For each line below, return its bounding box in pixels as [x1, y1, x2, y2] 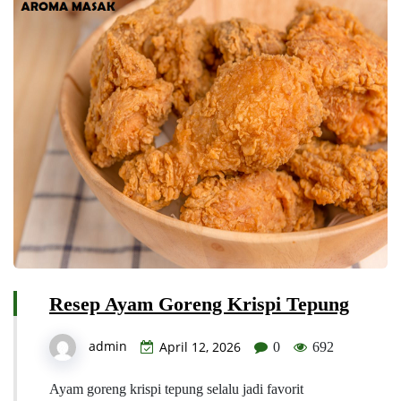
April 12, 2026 [159, 338, 241, 356]
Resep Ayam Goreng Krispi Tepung [49, 293, 349, 316]
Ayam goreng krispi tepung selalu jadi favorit [49, 381, 303, 397]
